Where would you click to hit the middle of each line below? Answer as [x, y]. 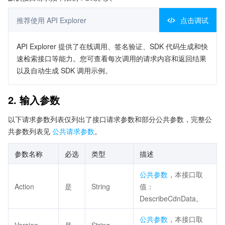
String [101, 186]
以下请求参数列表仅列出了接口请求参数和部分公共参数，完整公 [110, 119]
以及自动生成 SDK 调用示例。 [64, 70]
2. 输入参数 [34, 100]
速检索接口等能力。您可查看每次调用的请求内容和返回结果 [111, 58]
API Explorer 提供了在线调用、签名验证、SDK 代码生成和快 [112, 46]
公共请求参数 [73, 131]
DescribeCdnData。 [171, 198]
